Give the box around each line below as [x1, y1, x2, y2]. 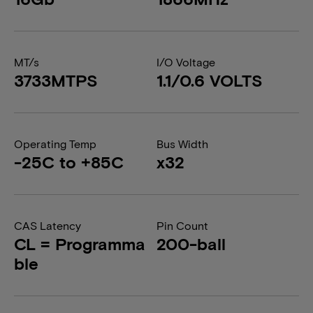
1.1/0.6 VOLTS [156, 70, 263, 90]
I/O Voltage [156, 55, 215, 68]
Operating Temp [14, 137, 96, 150]
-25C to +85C [14, 152, 124, 172]
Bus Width [156, 137, 208, 150]
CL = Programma [14, 233, 145, 254]
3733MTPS [14, 70, 98, 90]
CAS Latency [14, 219, 81, 232]
